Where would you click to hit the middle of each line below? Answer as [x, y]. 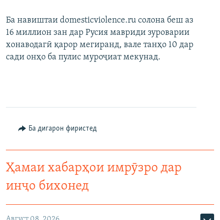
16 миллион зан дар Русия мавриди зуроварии [98, 33]
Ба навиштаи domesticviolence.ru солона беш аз [100, 21]
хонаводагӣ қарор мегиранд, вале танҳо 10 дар [100, 45]
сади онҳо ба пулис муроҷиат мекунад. [83, 57]
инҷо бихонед [47, 187]
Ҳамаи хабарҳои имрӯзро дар [94, 168]
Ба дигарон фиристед [62, 129]
